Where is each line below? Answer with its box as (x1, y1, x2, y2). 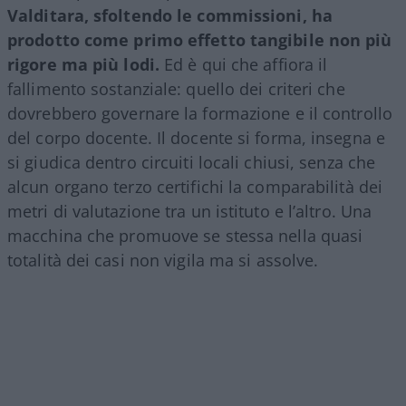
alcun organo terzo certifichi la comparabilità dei (7, 175, 383, 198)
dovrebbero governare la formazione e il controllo (7, 101, 392, 124)
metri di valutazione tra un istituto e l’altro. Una (7, 199, 372, 222)
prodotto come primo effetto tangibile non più (7, 28, 392, 51)
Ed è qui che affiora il (159, 53, 328, 75)
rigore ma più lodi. (7, 53, 159, 75)
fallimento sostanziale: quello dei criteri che (7, 77, 345, 100)
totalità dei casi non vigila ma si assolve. (7, 248, 319, 271)
